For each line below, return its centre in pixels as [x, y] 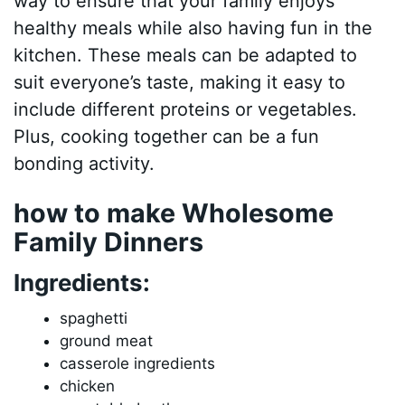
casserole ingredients [138, 364]
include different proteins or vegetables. [186, 109]
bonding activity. [85, 163]
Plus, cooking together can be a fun [167, 136]
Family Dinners [109, 241]
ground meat [107, 341]
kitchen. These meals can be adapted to [186, 55]
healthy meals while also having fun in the [193, 28]
